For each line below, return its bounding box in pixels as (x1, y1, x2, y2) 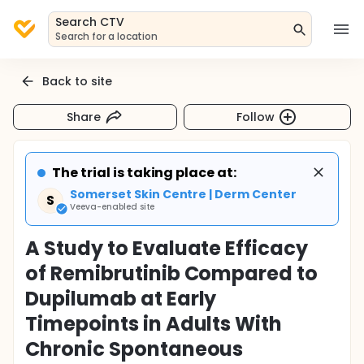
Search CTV (55, 14, 124, 30)
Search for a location (55, 29, 158, 43)
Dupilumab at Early (25, 285, 217, 312)
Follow (236, 108, 275, 125)
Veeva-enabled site (70, 201, 155, 213)
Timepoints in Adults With (25, 310, 283, 337)
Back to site (42, 72, 112, 89)
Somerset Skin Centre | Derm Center (70, 186, 297, 202)
